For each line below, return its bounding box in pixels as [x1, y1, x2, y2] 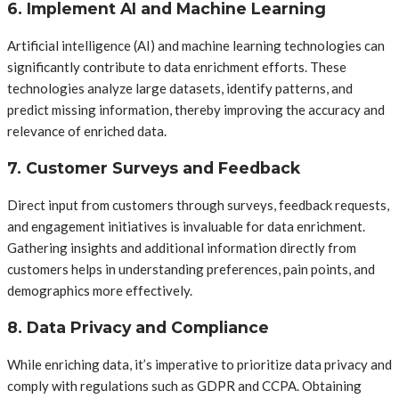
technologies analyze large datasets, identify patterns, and [7, 80, 353, 97]
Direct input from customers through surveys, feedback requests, [7, 197, 389, 214]
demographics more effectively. [7, 282, 192, 299]
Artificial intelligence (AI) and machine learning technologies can [7, 37, 385, 54]
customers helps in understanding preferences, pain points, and [7, 261, 375, 278]
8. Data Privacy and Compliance [7, 317, 269, 337]
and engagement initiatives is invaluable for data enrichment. [7, 218, 365, 235]
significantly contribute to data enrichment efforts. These [7, 59, 346, 76]
